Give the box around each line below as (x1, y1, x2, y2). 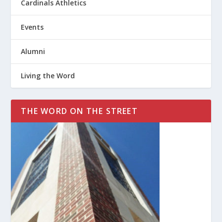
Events (21, 22, 44, 32)
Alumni (21, 47, 46, 56)
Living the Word (21, 71, 75, 81)
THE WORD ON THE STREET (21, 106, 138, 117)
